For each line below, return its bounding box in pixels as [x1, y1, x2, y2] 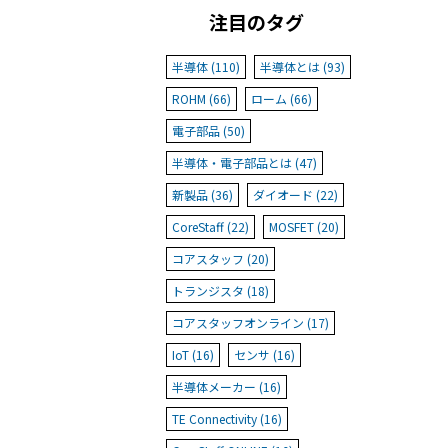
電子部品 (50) [172, 122, 245, 140]
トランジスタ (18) [172, 282, 269, 300]
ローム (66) [251, 90, 312, 108]
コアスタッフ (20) [172, 250, 269, 268]
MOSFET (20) [269, 218, 339, 236]
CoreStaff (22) [172, 218, 249, 236]
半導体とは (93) [260, 58, 345, 76]
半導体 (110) [172, 58, 240, 76]
